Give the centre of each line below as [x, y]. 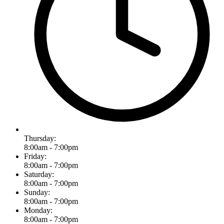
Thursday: [40, 138]
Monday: [38, 210]
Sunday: [37, 192]
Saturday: [39, 174]
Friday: [35, 156]
